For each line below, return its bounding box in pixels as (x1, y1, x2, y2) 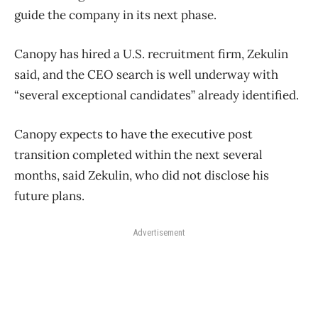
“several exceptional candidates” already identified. (14, 87, 299, 103)
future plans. (14, 187, 84, 204)
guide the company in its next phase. (14, 6, 216, 23)
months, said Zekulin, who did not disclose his (14, 167, 269, 183)
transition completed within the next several (14, 146, 263, 163)
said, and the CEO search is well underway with (14, 66, 278, 82)
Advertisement (133, 226, 185, 238)
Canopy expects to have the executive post (14, 126, 253, 142)
